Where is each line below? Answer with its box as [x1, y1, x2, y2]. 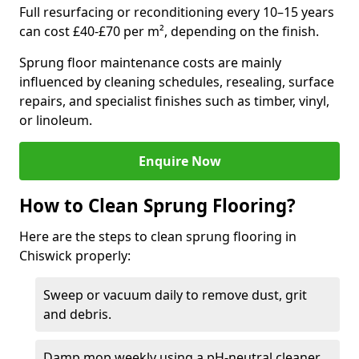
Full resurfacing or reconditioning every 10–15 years [19, 3, 334, 21]
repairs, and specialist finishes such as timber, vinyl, [19, 92, 329, 110]
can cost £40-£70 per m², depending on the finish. [19, 22, 319, 40]
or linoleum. [19, 111, 92, 129]
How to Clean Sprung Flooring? [19, 193, 296, 218]
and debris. [43, 305, 111, 323]
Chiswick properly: [19, 247, 131, 264]
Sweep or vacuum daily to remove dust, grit [43, 286, 307, 304]
